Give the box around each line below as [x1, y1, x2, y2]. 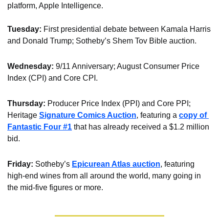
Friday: [7, 160, 33, 169]
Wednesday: [7, 62, 54, 71]
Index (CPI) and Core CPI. [7, 74, 98, 83]
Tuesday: [7, 25, 44, 34]
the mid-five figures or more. [7, 183, 103, 192]
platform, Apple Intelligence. [7, 1, 103, 10]
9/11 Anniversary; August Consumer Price [54, 62, 199, 71]
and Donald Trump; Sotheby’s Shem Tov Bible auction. [7, 37, 197, 45]
